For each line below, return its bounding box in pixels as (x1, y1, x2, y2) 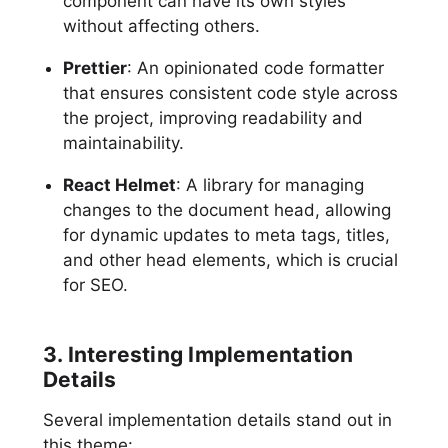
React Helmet (62, 175, 176, 196)
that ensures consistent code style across (62, 83, 398, 104)
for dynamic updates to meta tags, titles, (62, 225, 390, 246)
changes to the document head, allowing (62, 200, 391, 221)
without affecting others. (62, 16, 260, 37)
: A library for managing (175, 175, 364, 196)
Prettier (62, 58, 127, 79)
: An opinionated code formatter (126, 58, 384, 79)
